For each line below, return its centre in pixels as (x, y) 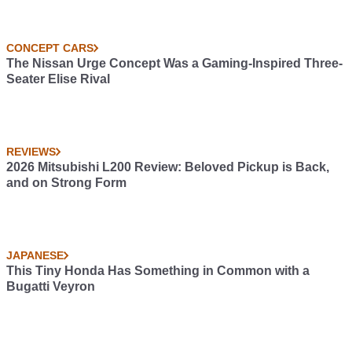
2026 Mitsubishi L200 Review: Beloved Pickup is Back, (168, 167)
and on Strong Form (66, 183)
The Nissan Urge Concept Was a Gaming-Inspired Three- (174, 63)
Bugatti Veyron (51, 286)
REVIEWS (31, 152)
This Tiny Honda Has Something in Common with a (158, 271)
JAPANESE (35, 255)
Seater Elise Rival (58, 79)
